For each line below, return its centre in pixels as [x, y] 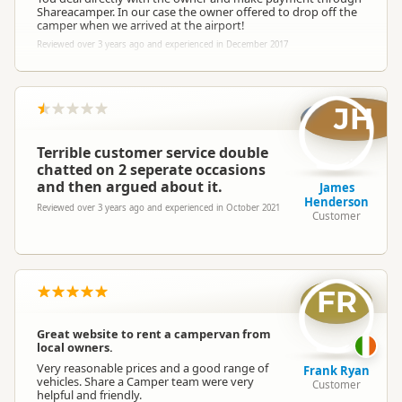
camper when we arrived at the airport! [140, 25]
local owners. [75, 347]
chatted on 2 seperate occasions [151, 170]
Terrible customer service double [153, 153]
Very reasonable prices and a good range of [153, 368]
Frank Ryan [336, 371]
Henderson [336, 202]
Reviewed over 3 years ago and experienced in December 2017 [162, 44]
